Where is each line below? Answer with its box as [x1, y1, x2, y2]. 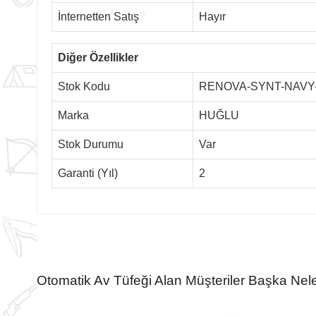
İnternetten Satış [58, 10, 139, 23]
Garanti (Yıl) [58, 166, 118, 179]
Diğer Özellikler [58, 51, 138, 63]
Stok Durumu [58, 138, 123, 150]
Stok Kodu [58, 80, 110, 92]
